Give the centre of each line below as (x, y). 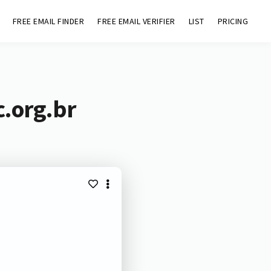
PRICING (233, 21)
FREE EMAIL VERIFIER (136, 21)
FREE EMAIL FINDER (48, 21)
